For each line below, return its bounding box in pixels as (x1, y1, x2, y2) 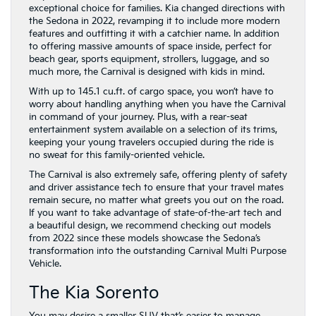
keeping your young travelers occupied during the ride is (29, 137, 274, 148)
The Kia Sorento (29, 283, 159, 303)
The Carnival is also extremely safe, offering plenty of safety (29, 169, 287, 181)
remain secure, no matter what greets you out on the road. (29, 195, 284, 206)
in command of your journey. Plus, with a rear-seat (29, 111, 248, 123)
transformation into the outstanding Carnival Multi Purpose (29, 245, 286, 257)
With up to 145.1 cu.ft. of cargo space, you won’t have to (29, 86, 274, 97)
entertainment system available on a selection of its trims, (29, 124, 277, 135)
